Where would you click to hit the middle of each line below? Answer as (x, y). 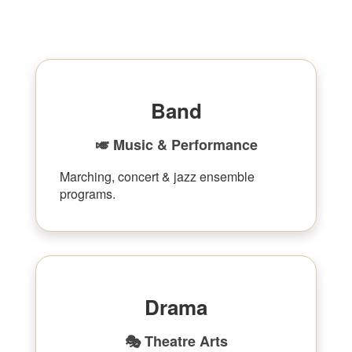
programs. (88, 194)
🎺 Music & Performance (176, 145)
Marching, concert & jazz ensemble (157, 176)
